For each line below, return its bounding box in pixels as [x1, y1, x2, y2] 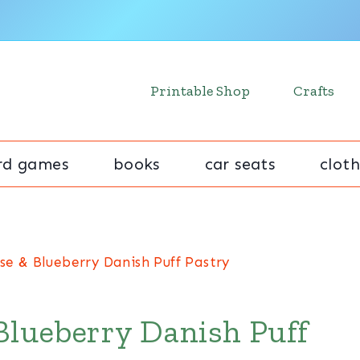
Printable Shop [150, 82, 250, 100]
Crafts [293, 82, 334, 100]
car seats [204, 154, 276, 174]
